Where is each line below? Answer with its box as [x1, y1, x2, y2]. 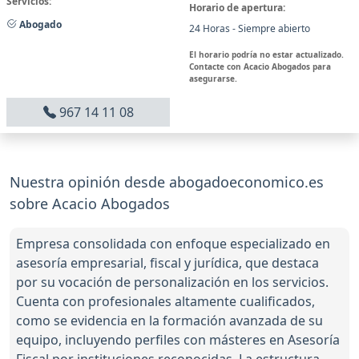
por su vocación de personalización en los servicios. [16, 272, 329, 291]
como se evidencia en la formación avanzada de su [16, 311, 323, 329]
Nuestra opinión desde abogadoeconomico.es [10, 171, 324, 192]
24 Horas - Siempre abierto [189, 21, 310, 35]
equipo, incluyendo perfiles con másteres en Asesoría [16, 330, 340, 349]
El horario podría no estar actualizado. [189, 48, 344, 60]
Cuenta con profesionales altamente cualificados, [16, 292, 315, 310]
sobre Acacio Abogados [10, 193, 170, 213]
